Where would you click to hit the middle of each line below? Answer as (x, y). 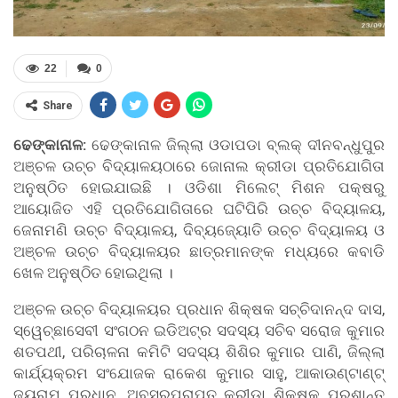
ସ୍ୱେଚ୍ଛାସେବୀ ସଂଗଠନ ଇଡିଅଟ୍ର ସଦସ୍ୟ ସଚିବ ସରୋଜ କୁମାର (199, 331)
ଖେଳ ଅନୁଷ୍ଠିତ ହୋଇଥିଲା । (93, 273)
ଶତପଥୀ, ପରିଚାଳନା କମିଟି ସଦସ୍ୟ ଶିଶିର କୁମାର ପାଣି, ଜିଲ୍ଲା (199, 352)
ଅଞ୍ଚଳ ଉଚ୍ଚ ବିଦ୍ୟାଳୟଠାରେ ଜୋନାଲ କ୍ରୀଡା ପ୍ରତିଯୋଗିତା (199, 167)
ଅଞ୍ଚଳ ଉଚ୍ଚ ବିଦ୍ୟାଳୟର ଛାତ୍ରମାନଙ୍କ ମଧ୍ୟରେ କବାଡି (199, 252)
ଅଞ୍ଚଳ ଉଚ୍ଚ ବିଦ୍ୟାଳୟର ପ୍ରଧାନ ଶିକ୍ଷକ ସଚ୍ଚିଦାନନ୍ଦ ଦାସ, (199, 310)
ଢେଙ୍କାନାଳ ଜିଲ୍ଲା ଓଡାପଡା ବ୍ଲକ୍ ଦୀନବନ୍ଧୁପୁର (235, 145)
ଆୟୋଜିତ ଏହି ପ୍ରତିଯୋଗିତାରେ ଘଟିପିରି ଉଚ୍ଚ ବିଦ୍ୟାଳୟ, (199, 209)
